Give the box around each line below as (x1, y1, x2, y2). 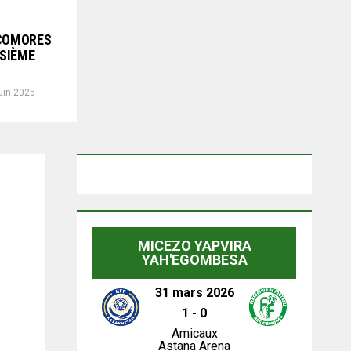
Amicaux (171, 326, 218, 341)
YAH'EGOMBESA (141, 251, 248, 268)
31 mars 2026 (154, 285, 234, 300)
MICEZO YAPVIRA (137, 237, 251, 254)
